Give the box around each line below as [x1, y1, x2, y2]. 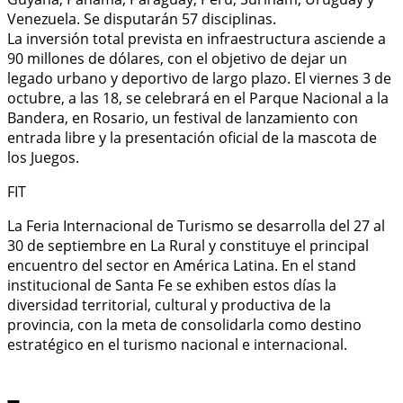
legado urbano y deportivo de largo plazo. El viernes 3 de [7, 67, 391, 88]
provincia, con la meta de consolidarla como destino [7, 314, 362, 335]
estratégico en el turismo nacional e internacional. [7, 334, 347, 354]
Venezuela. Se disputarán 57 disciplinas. [7, 8, 276, 29]
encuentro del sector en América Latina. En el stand [7, 255, 356, 275]
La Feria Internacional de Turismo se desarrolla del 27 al [7, 215, 385, 236]
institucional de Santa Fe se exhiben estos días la [7, 274, 336, 295]
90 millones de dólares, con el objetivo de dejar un [7, 48, 347, 68]
